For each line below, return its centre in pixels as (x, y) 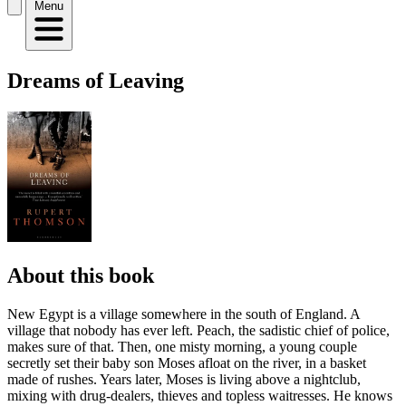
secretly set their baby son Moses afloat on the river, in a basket (187, 362)
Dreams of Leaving (96, 80)
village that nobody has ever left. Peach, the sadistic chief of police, (198, 330)
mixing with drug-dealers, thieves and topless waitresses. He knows (200, 395)
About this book (81, 275)
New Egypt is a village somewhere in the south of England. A (184, 314)
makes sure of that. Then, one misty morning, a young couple (182, 346)
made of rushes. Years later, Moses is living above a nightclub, (184, 379)
